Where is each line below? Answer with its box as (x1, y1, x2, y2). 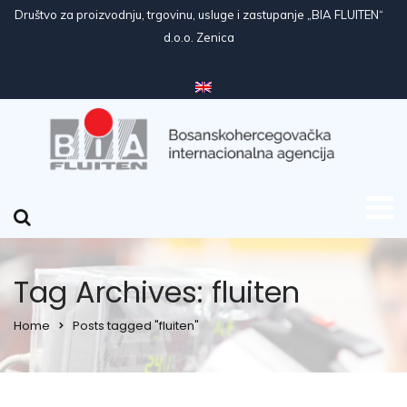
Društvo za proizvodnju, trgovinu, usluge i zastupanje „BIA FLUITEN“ (15, 7, 383, 22)
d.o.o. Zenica (164, 30, 234, 45)
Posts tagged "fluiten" (73, 317, 199, 335)
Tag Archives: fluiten (14, 272, 300, 313)
